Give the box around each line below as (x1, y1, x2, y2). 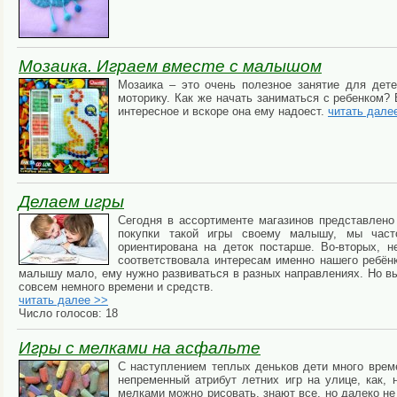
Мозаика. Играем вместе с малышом (19, 57, 322, 76)
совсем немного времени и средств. (19, 280, 214, 294)
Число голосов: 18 (19, 307, 118, 321)
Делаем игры (19, 192, 124, 212)
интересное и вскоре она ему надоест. (118, 105, 328, 119)
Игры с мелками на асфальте (19, 339, 261, 358)
